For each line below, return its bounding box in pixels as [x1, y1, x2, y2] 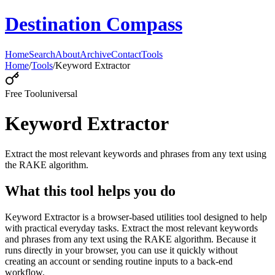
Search [29, 48, 55, 60]
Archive [80, 48, 111, 60]
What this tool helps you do [5, 182, 176, 199]
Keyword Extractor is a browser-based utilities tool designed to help [5, 211, 267, 222]
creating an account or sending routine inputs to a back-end [5, 255, 233, 266]
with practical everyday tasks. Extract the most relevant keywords [5, 222, 258, 233]
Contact [111, 48, 141, 60]
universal [42, 88, 77, 99]
